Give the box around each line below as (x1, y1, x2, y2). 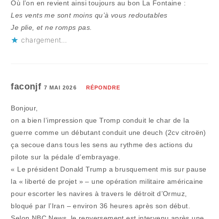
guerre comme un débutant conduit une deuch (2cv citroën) (11, 129, 206, 137)
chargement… (21, 36, 67, 44)
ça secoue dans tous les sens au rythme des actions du (11, 141, 193, 149)
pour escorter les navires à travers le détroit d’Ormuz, (11, 190, 187, 198)
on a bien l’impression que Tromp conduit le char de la (11, 116, 190, 125)
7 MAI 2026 (44, 85, 77, 91)
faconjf (11, 82, 44, 92)
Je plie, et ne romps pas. (11, 23, 92, 32)
